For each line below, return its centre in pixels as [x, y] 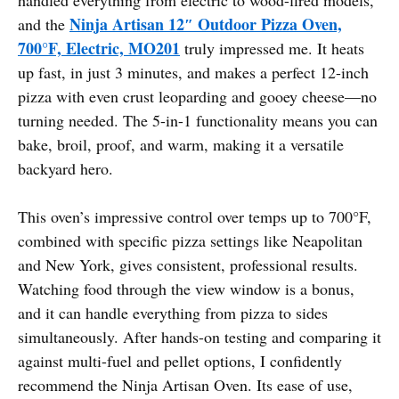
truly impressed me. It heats [272, 48]
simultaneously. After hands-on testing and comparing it [199, 336]
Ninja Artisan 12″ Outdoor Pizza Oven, [206, 24]
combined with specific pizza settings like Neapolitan [190, 240]
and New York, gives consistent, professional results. [188, 264]
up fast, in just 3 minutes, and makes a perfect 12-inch [193, 72]
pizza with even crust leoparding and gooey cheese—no [197, 96]
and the [44, 24]
